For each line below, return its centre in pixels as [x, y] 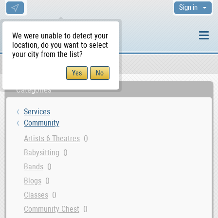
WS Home [26, 66]
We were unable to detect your [60, 36]
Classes [36, 195]
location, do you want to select [60, 45]
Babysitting [42, 153]
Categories [34, 90]
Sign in [188, 7]
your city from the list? [47, 54]
